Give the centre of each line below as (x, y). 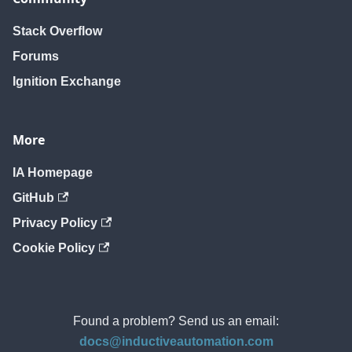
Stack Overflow (57, 31)
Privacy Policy (55, 223)
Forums (36, 57)
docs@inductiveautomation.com (176, 342)
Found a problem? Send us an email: (176, 321)
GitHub (33, 198)
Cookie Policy (54, 248)
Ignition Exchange (67, 82)
